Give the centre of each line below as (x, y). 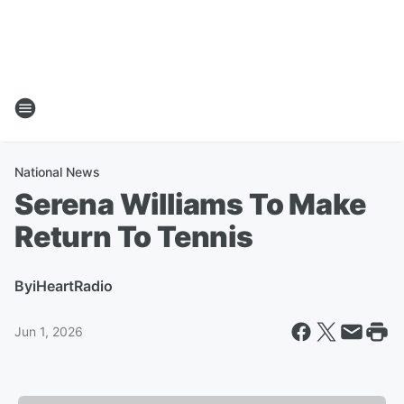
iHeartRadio (73, 286)
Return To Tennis (134, 237)
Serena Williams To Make (190, 204)
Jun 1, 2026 (49, 331)
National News (57, 172)
